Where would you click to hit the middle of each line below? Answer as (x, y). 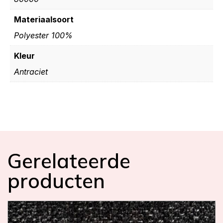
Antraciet (31, 72)
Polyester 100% (43, 35)
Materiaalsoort (44, 19)
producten (56, 180)
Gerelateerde (69, 161)
